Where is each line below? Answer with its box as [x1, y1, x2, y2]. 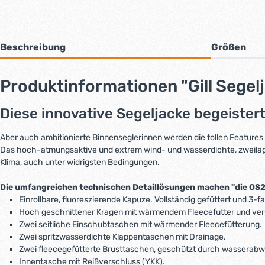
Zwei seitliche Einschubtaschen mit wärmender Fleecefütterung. [19, 219, 262, 230]
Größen [211, 41, 246, 53]
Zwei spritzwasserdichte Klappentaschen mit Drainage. [19, 231, 226, 242]
